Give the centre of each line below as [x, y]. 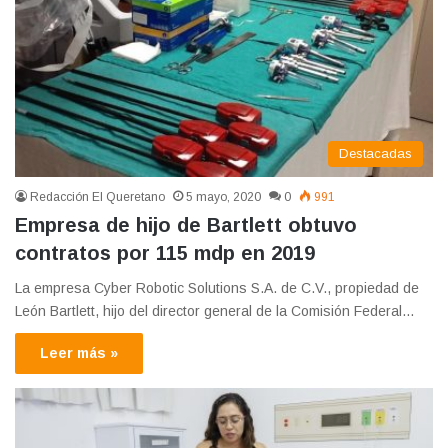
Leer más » [79, 352]
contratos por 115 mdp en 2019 [165, 252]
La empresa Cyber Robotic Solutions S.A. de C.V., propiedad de [217, 287]
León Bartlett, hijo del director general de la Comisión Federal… [215, 310]
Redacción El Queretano [97, 196]
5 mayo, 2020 [223, 196]
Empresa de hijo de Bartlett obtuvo [186, 224]
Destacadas [375, 153]
